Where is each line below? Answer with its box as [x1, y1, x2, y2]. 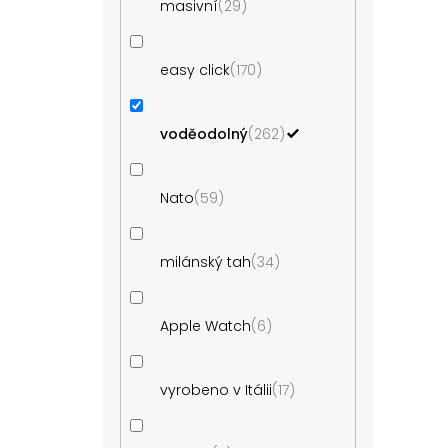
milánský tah [160, 252, 252, 273]
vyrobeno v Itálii [160, 380, 273, 401]
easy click [160, 60, 231, 81]
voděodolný [160, 124, 249, 145]
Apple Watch [160, 316, 252, 337]
